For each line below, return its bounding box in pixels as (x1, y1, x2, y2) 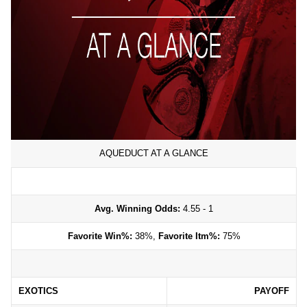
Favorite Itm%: (158, 231, 220, 241)
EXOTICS (19, 286, 58, 296)
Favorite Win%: (67, 231, 132, 241)
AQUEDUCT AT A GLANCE (99, 148, 208, 158)
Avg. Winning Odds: (95, 204, 180, 214)
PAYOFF (254, 286, 289, 296)
